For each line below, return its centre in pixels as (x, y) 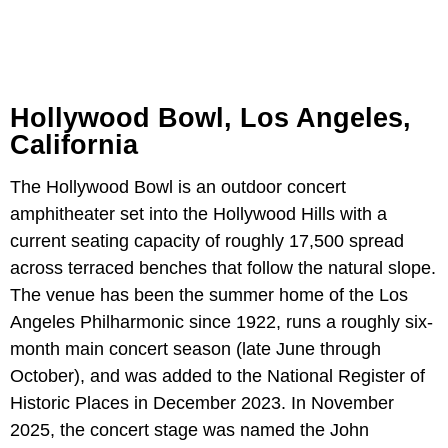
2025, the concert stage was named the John (189, 429)
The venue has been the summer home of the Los (209, 294)
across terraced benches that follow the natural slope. (223, 267)
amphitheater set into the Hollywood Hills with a (198, 213)
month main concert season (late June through (195, 348)
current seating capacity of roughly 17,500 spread (207, 240)
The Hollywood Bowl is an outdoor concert (178, 186)
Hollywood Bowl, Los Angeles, (210, 117)
